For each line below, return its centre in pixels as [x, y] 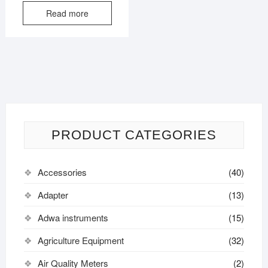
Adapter [53, 194]
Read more [67, 13]
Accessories [62, 172]
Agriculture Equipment [80, 240]
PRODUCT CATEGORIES [134, 135]
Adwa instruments [73, 217]
